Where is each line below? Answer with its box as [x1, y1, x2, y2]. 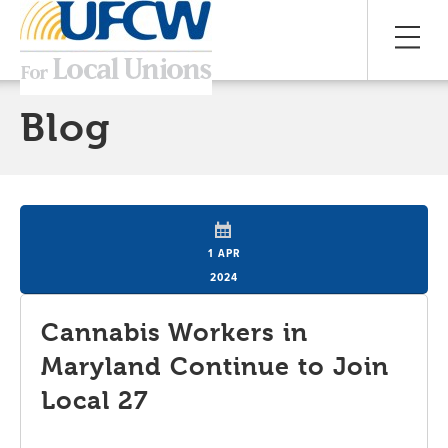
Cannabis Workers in [41, 317, 309, 347]
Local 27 [41, 385, 149, 415]
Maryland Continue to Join [41, 351, 390, 381]
